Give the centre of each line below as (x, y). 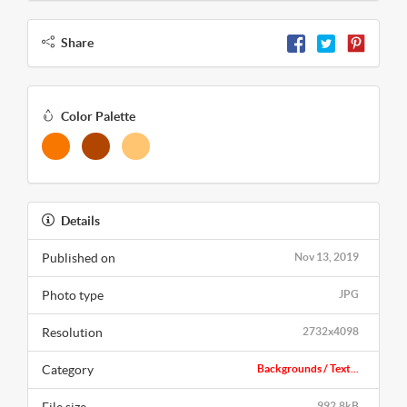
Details (80, 221)
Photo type (73, 296)
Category (68, 370)
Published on (79, 258)
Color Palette (98, 117)
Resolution (72, 333)
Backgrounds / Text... (308, 369)
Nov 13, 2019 (327, 257)
